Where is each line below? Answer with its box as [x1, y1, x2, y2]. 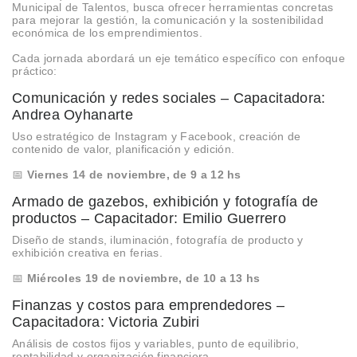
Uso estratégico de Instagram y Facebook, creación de [12, 129, 301, 143]
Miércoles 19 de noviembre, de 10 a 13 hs [26, 271, 261, 284]
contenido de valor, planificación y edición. [12, 142, 235, 155]
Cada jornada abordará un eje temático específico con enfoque [12, 51, 345, 65]
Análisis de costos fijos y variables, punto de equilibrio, [12, 336, 300, 350]
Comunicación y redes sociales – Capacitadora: [12, 89, 326, 106]
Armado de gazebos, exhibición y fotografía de [12, 193, 319, 210]
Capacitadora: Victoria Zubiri [12, 313, 200, 330]
